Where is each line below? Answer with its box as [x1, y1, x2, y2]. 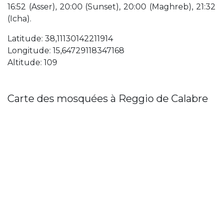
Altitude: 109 [7, 58, 57, 68]
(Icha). [7, 14, 31, 24]
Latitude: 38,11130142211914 [7, 34, 113, 44]
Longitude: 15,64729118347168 [7, 46, 124, 56]
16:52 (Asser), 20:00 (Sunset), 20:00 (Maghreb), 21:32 [7, 2, 216, 12]
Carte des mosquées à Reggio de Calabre [7, 93, 208, 105]
